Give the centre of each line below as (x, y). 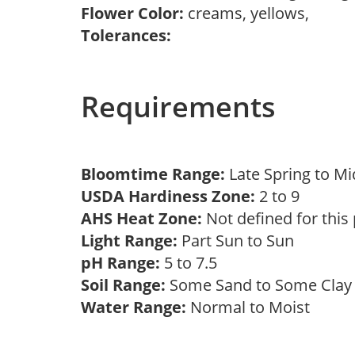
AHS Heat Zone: (141, 218)
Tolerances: (126, 35)
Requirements (178, 107)
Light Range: (129, 240)
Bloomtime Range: (155, 174)
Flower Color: (132, 13)
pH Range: (120, 263)
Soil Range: (123, 285)
